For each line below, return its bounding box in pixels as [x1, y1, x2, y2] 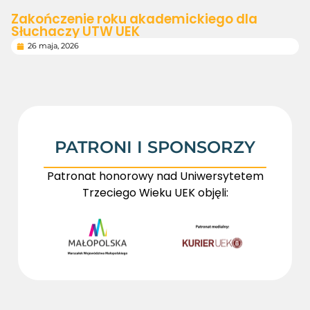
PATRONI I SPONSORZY [55, 137, 255, 157]
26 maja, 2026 [27, 42, 79, 51]
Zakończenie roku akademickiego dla [11, 10, 257, 28]
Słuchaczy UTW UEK [11, 22, 140, 41]
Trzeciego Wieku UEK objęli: [82, 185, 228, 201]
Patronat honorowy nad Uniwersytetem [46, 168, 264, 184]
